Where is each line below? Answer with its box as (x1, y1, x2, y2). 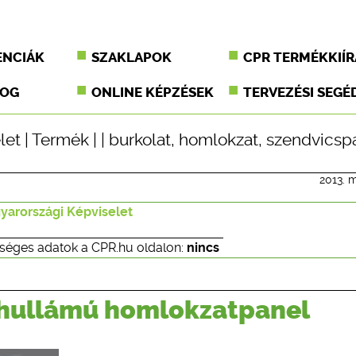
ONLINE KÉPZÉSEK (91, 84, 215, 100)
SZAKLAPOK (91, 49, 172, 65)
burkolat (109, 130, 171, 149)
